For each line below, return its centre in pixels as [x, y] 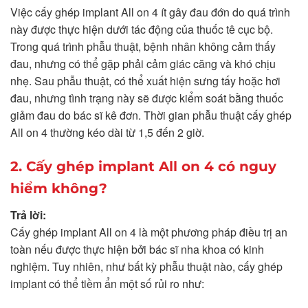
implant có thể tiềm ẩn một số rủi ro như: [107, 283]
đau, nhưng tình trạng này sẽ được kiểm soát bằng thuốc [147, 98]
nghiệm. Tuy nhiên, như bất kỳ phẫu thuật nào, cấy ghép [146, 266]
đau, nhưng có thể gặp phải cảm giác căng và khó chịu [143, 63]
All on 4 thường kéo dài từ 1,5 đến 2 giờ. [107, 132]
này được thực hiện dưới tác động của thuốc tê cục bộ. [142, 29]
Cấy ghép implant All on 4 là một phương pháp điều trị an [149, 232]
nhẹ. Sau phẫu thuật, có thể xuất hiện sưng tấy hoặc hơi [145, 80]
